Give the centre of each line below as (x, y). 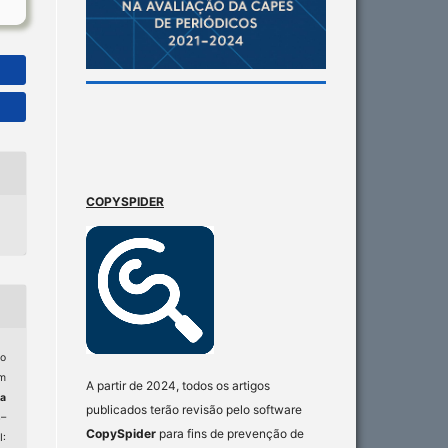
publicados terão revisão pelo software (194, 409)
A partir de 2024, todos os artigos (178, 385)
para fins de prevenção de (230, 433)
